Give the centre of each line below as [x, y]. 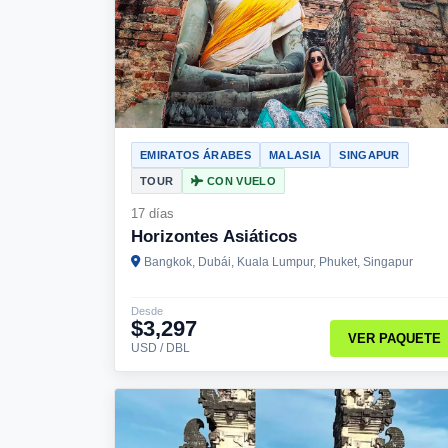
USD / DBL [160, 347]
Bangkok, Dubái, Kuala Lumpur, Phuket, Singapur [278, 261]
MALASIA [295, 154]
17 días [152, 213]
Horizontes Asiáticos [214, 236]
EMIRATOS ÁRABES [195, 154]
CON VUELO [239, 180]
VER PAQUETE [394, 339]
